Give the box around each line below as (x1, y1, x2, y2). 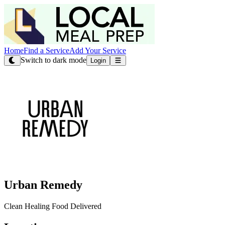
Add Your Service (69, 46, 126, 55)
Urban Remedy (4, 178, 82, 191)
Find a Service (24, 46, 69, 55)
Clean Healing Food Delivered (4, 201, 101, 210)
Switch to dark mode (20, 56, 86, 64)
